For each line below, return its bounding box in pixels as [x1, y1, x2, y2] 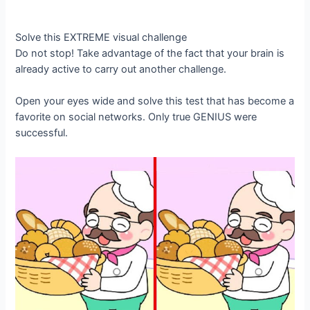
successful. [15, 127, 69, 140]
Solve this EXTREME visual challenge [15, 30, 188, 44]
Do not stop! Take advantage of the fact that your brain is [15, 46, 285, 60]
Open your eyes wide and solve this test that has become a [15, 95, 295, 108]
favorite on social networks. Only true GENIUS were [15, 111, 257, 124]
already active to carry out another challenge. [15, 62, 227, 75]
